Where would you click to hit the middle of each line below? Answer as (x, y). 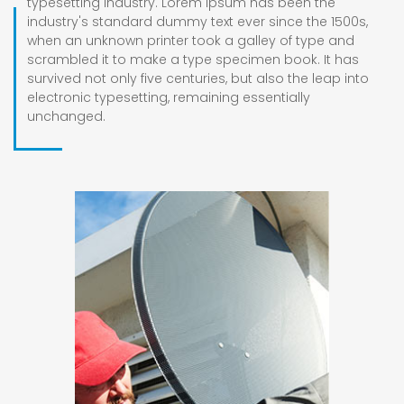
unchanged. (66, 116)
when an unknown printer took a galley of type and (191, 41)
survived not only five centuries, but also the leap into (198, 78)
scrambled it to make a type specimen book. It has (193, 60)
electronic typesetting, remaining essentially (169, 97)
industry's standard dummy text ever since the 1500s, (197, 22)
